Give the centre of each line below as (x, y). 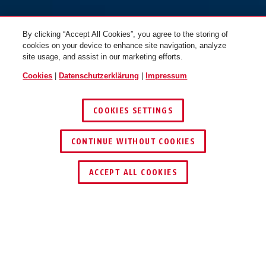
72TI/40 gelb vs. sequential (70, 147)
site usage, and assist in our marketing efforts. (103, 57)
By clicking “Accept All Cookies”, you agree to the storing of (126, 34)
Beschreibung (53, 242)
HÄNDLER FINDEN (126, 159)
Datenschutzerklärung (99, 76)
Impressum (167, 76)
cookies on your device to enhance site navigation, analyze (125, 45)
